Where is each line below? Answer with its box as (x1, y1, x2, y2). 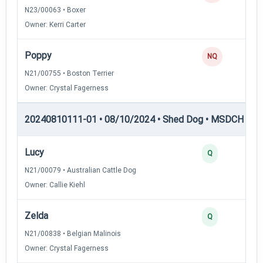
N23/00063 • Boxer (25, 5, 86, 14)
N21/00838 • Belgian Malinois (25, 229, 121, 238)
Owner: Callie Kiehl (25, 180, 85, 189)
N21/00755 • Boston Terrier (25, 69, 114, 77)
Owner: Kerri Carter (25, 20, 86, 29)
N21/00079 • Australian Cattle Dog (25, 166, 136, 174)
